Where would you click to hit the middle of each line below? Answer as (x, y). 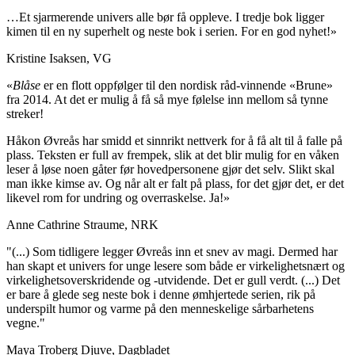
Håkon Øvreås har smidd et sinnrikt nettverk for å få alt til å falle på (174, 141)
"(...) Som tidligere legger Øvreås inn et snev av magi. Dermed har (172, 252)
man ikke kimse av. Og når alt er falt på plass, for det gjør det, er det (175, 184)
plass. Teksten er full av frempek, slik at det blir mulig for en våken (173, 155)
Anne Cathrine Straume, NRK (82, 225)
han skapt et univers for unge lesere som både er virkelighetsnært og (176, 266)
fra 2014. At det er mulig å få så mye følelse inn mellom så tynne (167, 100)
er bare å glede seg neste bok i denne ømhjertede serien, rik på (161, 295)
